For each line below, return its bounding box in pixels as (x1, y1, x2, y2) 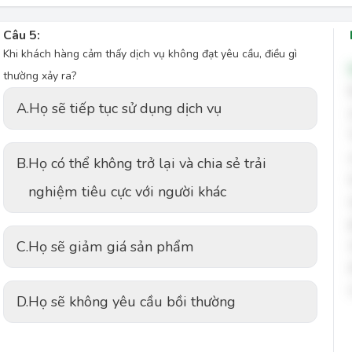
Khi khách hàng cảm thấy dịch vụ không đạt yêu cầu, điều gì (3, 46, 297, 61)
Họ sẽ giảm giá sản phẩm (28, 237, 194, 256)
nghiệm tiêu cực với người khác (28, 182, 226, 201)
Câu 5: (3, 27, 40, 44)
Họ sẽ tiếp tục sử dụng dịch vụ (29, 99, 222, 118)
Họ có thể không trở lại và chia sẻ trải (28, 154, 266, 173)
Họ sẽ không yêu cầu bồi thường (28, 292, 236, 311)
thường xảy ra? (3, 68, 76, 83)
